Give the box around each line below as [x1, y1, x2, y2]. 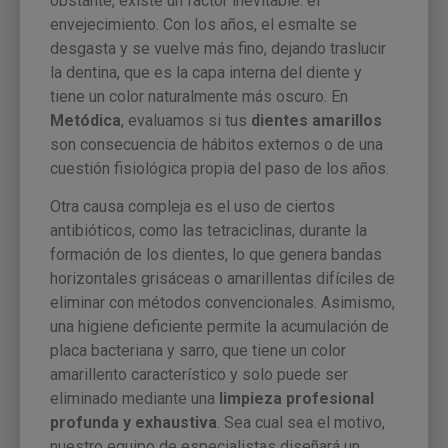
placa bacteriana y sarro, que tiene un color [50, 341, 346, 361]
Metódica [50, 110, 121, 130]
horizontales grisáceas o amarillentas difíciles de [50, 269, 395, 289]
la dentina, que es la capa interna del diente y [50, 62, 362, 82]
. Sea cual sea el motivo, [217, 413, 385, 433]
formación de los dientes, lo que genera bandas [50, 245, 382, 265]
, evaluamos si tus [121, 110, 251, 130]
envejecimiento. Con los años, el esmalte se [50, 14, 357, 34]
